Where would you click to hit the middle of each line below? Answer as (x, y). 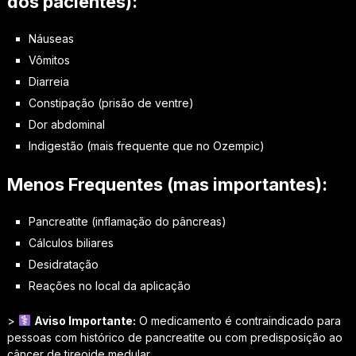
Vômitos (49, 60)
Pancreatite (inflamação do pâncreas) (127, 221)
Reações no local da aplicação (109, 285)
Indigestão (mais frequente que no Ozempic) (146, 145)
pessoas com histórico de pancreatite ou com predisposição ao (174, 337)
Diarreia (48, 81)
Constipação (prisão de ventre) (111, 103)
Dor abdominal (66, 124)
